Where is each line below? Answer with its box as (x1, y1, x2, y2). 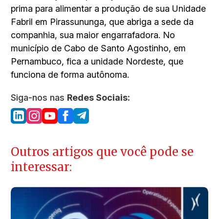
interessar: (11, 159, 72, 175)
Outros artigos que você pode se (11, 144, 194, 159)
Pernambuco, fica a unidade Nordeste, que (11, 56, 184, 66)
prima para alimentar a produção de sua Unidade (11, 3, 206, 14)
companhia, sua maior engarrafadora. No (11, 29, 175, 40)
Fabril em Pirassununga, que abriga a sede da (11, 16, 194, 27)
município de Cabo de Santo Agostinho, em (11, 43, 186, 53)
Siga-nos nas (11, 92, 67, 103)
